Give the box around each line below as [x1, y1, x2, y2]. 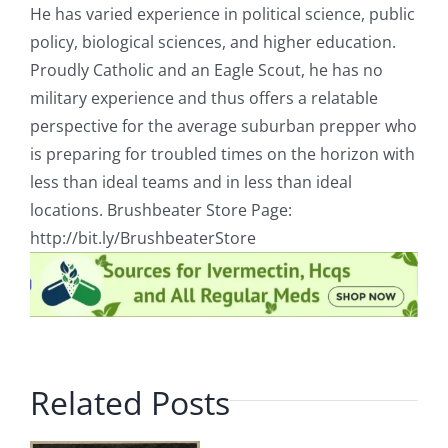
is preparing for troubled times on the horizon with [29, 142, 415, 165]
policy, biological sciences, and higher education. [29, 30, 396, 53]
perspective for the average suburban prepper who [29, 114, 417, 137]
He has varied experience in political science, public [29, 2, 415, 25]
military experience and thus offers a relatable [29, 86, 378, 109]
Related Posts [29, 381, 230, 425]
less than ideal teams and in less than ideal [29, 170, 352, 193]
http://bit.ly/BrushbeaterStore [29, 226, 256, 249]
